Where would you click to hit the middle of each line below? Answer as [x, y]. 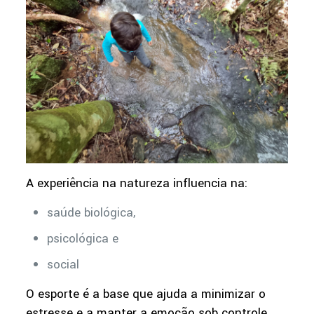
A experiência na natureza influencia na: [136, 183]
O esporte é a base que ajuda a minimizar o [145, 294]
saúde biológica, [91, 212]
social [63, 264]
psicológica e [82, 238]
